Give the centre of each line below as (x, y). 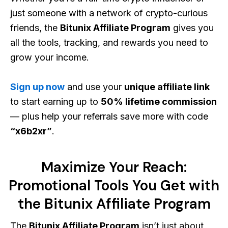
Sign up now (37, 87)
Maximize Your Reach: (114, 167)
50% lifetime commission (159, 102)
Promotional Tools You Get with (114, 186)
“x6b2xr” (31, 131)
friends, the (35, 28)
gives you (192, 28)
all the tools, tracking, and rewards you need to (109, 43)
